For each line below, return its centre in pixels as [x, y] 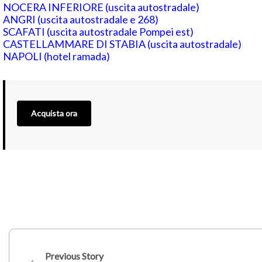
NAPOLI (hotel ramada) [56, 56]
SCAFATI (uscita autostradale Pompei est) [98, 31]
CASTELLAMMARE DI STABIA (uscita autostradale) [122, 44]
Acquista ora [54, 113]
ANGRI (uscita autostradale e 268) [81, 19]
